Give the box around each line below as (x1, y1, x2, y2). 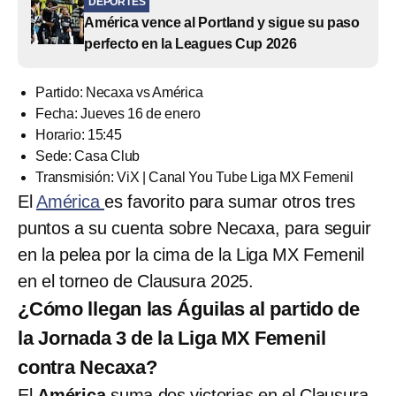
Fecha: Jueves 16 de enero (35, 105, 201, 121)
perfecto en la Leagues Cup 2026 (84, 35, 297, 51)
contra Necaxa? (18, 355, 157, 378)
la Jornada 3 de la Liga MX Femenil (18, 326, 326, 349)
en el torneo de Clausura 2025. (18, 270, 255, 291)
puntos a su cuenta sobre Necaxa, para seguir (18, 217, 371, 238)
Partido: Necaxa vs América (35, 84, 203, 100)
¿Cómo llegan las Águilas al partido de (18, 297, 360, 320)
